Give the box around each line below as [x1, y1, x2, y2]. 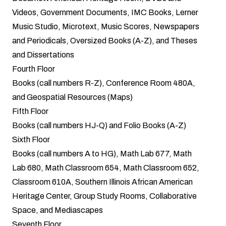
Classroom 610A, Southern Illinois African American [12, 177, 193, 186]
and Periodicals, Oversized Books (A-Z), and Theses [12, 36, 197, 45]
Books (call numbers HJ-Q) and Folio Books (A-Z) [12, 121, 186, 130]
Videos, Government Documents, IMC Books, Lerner [12, 8, 198, 17]
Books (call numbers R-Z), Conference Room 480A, [12, 78, 195, 87]
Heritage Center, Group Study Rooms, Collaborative [12, 191, 197, 200]
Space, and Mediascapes [12, 205, 103, 214]
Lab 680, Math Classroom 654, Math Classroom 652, [12, 163, 199, 172]
